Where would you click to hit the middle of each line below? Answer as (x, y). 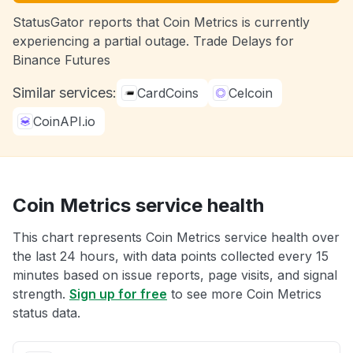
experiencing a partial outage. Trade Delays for (153, 41)
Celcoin (251, 93)
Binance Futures (61, 60)
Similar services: (65, 93)
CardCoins (168, 93)
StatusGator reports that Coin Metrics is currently (161, 22)
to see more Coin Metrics (244, 294)
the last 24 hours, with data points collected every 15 (171, 256)
